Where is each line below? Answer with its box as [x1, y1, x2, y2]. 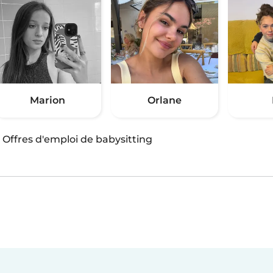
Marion [30, 94, 65, 107]
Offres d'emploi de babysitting [2, 133, 152, 146]
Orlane [147, 94, 182, 107]
